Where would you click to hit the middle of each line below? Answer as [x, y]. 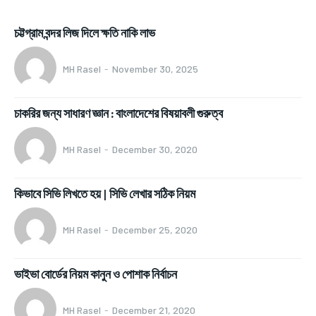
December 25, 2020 [155, 230]
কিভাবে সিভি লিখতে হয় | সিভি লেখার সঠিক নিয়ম [105, 193]
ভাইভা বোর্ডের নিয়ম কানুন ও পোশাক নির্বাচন [96, 274]
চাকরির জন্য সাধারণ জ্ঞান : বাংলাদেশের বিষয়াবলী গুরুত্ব [119, 113]
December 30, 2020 [155, 150]
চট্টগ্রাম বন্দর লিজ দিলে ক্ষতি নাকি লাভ [85, 32]
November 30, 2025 [155, 69]
